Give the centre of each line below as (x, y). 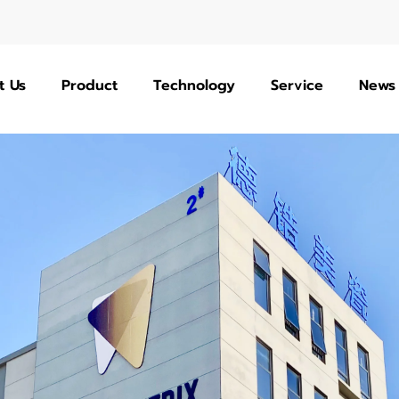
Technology (194, 85)
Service (297, 85)
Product (89, 85)
